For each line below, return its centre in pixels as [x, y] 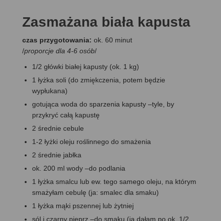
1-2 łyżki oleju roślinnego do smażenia [92, 141]
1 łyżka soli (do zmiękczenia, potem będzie [99, 80]
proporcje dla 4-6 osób [59, 51]
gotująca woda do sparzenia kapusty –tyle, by [103, 104]
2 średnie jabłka [57, 155]
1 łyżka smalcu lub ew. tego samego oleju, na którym [114, 181]
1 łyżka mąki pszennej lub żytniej [83, 205]
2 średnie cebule [58, 128]
